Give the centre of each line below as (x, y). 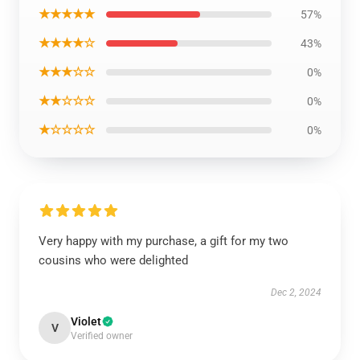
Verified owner (102, 336)
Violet (86, 321)
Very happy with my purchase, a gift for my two (164, 241)
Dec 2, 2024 (296, 292)
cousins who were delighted (113, 260)
